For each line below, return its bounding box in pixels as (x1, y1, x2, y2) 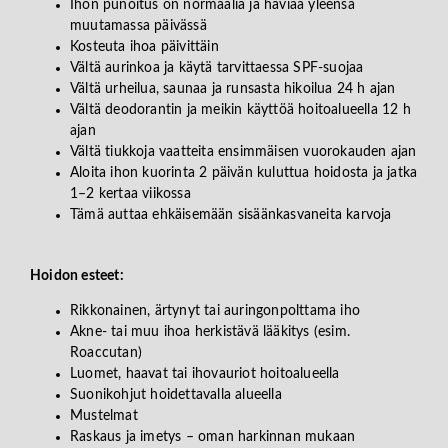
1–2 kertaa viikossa (70, 186, 191, 201)
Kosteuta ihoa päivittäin (70, 39, 219, 54)
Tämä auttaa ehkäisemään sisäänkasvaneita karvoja (70, 207, 392, 222)
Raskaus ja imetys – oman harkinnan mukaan (70, 429, 356, 444)
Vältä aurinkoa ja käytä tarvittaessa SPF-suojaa (70, 60, 364, 75)
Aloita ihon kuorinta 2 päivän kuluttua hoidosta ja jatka (70, 165, 418, 180)
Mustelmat (70, 408, 138, 423)
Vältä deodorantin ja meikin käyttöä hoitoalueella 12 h (70, 102, 411, 117)
